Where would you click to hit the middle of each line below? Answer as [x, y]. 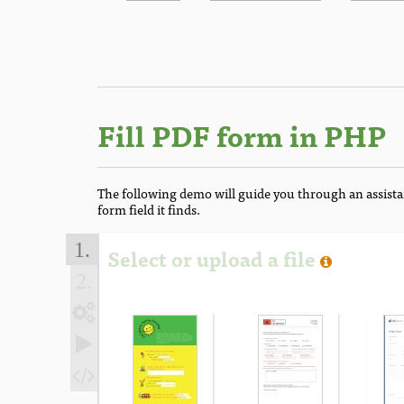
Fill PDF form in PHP [242, 135]
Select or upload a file [211, 258]
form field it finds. [149, 208]
